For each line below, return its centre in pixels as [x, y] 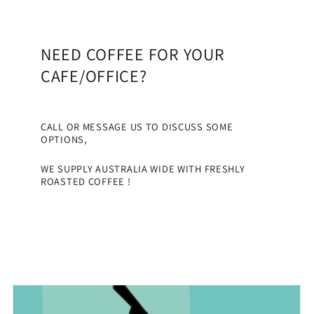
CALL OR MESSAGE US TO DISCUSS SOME [137, 127]
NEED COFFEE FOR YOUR [133, 54]
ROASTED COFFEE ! [86, 182]
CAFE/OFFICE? [94, 76]
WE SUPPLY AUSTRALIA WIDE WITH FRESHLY [143, 169]
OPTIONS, [64, 139]
